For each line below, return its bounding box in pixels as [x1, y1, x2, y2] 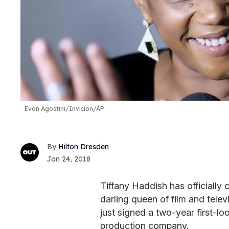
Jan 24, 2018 [47, 154, 90, 164]
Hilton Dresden [58, 142, 109, 151]
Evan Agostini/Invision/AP [25, 105, 104, 113]
